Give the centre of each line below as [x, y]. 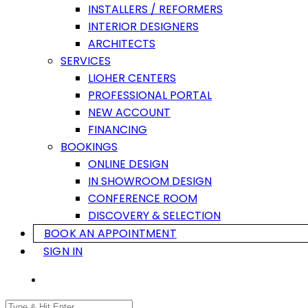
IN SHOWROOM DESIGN [150, 181]
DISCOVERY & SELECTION [154, 216]
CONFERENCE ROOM [143, 198]
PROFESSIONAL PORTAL [150, 95]
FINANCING [118, 130]
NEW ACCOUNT [129, 112]
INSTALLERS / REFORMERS [155, 9]
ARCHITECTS [122, 44]
